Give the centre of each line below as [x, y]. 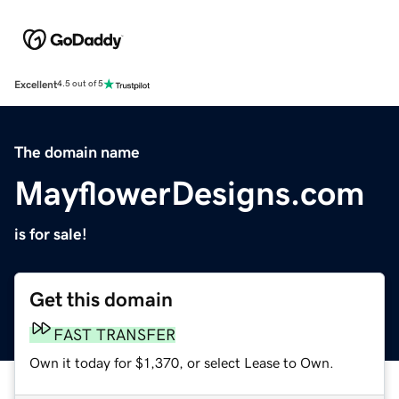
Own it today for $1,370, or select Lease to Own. [182, 362]
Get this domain [101, 299]
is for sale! [51, 234]
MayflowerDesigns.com [190, 193]
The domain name [77, 152]
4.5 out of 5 [80, 84]
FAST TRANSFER [114, 334]
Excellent [36, 84]
